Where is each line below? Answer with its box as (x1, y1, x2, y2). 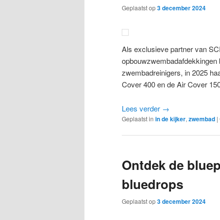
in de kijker (155, 114, 186, 123)
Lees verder (122, 103, 162, 113)
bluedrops (122, 174, 183, 193)
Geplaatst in (122, 114, 154, 123)
